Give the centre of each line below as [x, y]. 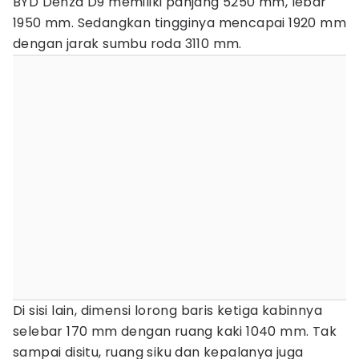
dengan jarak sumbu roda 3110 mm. [127, 44]
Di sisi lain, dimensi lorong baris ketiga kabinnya [167, 311]
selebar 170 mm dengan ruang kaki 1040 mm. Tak [175, 331]
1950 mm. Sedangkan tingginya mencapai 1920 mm [179, 23]
